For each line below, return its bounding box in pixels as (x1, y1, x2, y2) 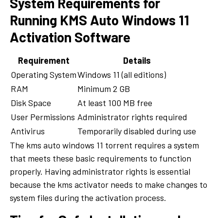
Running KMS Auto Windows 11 (10, 11, 189, 28)
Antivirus (11, 125, 45, 136)
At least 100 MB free (77, 97, 152, 108)
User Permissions (11, 111, 75, 122)
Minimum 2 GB (77, 83, 130, 94)
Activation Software (10, 28, 130, 45)
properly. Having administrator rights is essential (10, 165, 190, 177)
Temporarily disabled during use (77, 125, 196, 136)
